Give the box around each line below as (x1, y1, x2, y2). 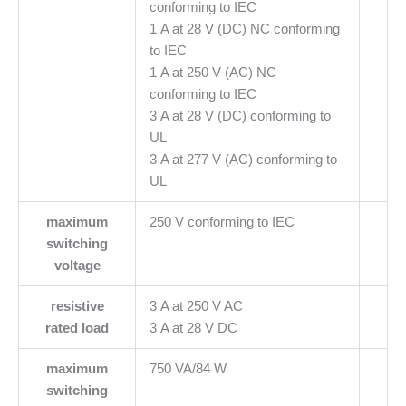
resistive (50, 298, 104, 314)
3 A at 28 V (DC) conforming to (149, 108, 331, 123)
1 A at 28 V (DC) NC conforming (149, 21, 340, 36)
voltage (53, 257, 101, 273)
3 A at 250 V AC (149, 298, 243, 314)
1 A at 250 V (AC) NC (149, 64, 276, 80)
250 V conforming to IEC (149, 214, 295, 229)
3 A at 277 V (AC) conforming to (149, 151, 337, 167)
